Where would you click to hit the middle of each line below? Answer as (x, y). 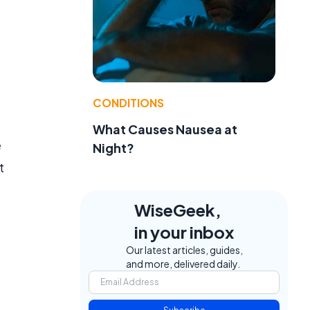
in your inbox (184, 231)
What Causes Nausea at (165, 129)
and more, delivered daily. (183, 263)
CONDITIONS (128, 102)
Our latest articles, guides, (184, 249)
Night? (113, 147)
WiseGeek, (178, 209)
